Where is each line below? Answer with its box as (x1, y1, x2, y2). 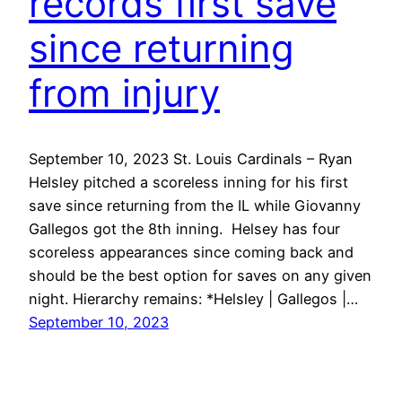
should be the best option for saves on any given (29, 267, 371, 285)
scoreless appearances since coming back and (29, 243, 354, 262)
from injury (29, 70, 220, 117)
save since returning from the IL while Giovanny (29, 197, 361, 215)
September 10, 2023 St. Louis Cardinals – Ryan (29, 150, 353, 169)
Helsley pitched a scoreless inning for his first (29, 173, 348, 192)
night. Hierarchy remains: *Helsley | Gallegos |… (29, 290, 358, 309)
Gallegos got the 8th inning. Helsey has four (29, 220, 340, 239)
